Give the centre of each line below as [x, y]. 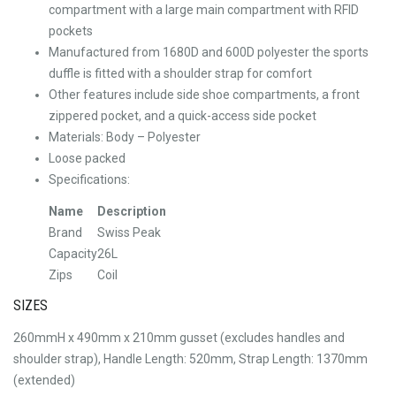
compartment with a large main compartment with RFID [204, 10]
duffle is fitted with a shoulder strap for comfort [180, 74]
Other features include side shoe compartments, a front [204, 95]
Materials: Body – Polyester [125, 137]
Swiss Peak [129, 232]
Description [132, 211]
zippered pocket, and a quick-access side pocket [183, 116]
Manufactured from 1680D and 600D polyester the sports [209, 53]
